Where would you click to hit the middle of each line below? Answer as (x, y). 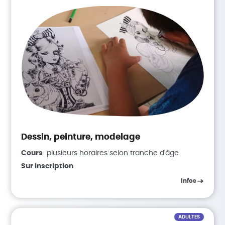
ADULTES (189, 217)
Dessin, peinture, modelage (81, 137)
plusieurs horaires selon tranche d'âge (113, 153)
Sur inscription (47, 166)
